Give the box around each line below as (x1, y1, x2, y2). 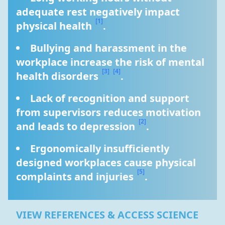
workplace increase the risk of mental (16, 55, 204, 69)
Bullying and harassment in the (30, 41, 187, 55)
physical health (16, 19, 94, 33)
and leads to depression (16, 120, 138, 133)
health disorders (16, 69, 101, 83)
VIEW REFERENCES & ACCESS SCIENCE (16, 208, 198, 221)
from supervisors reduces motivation (16, 105, 201, 119)
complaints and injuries (16, 170, 136, 183)
